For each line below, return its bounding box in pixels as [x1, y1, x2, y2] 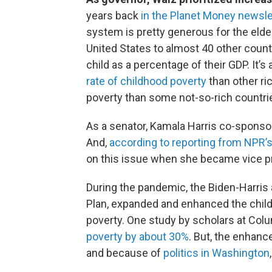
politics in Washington [163, 246, 270, 259]
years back [86, 9, 141, 22]
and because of [86, 246, 163, 259]
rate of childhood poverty [86, 75, 206, 87]
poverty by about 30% [86, 230, 189, 243]
